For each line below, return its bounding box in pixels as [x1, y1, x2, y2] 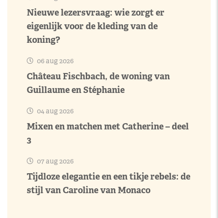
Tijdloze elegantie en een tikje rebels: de [27, 171, 190, 182]
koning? [27, 34, 60, 45]
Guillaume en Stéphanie [27, 84, 125, 95]
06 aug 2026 [36, 56, 73, 65]
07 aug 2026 [36, 157, 73, 165]
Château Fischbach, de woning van [27, 71, 170, 82]
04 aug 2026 [36, 107, 73, 115]
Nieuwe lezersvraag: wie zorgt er [27, 7, 164, 18]
